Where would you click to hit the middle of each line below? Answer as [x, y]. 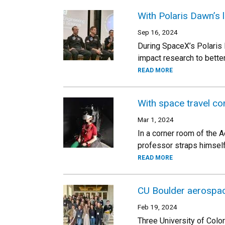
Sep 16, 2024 [158, 32]
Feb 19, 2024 [157, 207]
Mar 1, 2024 [156, 120]
